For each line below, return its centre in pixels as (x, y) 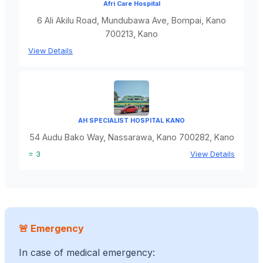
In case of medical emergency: (87, 252)
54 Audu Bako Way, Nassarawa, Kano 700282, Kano (131, 137)
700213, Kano (131, 33)
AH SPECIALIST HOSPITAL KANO (131, 120)
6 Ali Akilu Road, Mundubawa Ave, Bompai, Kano (131, 20)
